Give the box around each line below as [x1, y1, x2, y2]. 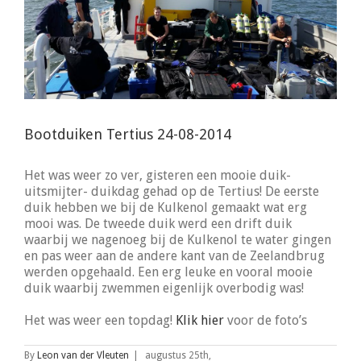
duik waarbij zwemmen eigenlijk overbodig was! [24, 280, 304, 297]
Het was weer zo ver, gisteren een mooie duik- [24, 168, 291, 184]
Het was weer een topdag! [24, 313, 176, 329]
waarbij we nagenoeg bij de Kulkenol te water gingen [24, 232, 331, 248]
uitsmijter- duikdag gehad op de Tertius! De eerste [24, 184, 319, 200]
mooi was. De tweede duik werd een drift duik [24, 216, 292, 232]
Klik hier [176, 313, 224, 329]
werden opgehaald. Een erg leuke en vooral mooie [24, 264, 313, 280]
